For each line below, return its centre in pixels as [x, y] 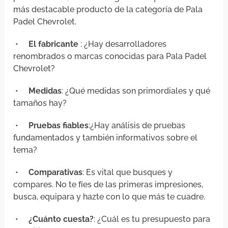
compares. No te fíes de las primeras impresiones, [108, 185]
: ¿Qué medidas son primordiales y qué [136, 91]
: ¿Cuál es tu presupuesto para [152, 219]
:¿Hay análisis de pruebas [137, 126]
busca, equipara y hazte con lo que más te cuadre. [109, 197]
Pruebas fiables [58, 126]
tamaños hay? [40, 103]
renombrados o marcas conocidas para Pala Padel [110, 56]
